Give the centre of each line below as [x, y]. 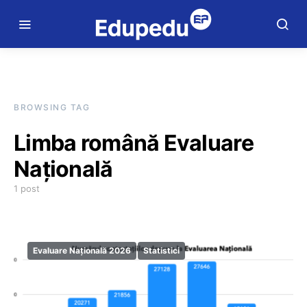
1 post [27, 188]
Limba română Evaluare [134, 143]
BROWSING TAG [52, 107]
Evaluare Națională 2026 [82, 250]
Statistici [161, 250]
